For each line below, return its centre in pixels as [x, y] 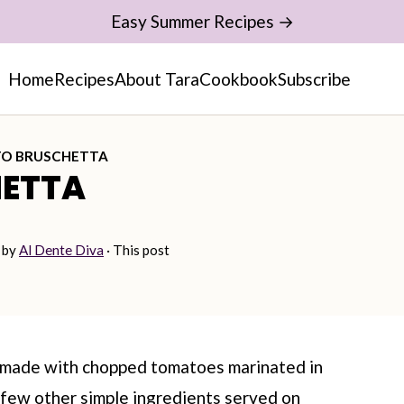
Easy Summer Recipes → [202, 21]
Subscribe [314, 79]
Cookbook [239, 79]
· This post [137, 250]
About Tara [157, 79]
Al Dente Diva [61, 250]
